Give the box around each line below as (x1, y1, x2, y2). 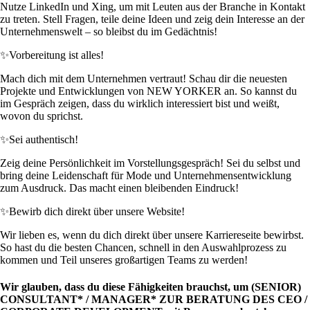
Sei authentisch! (9, 134, 78, 146)
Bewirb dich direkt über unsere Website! (9, 206, 185, 218)
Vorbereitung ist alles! (9, 49, 104, 62)
